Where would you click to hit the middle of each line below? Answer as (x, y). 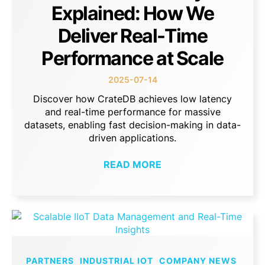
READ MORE (132, 164)
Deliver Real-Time (132, 36)
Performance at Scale (132, 59)
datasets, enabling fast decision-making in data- (132, 125)
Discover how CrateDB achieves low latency (132, 99)
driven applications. (132, 138)
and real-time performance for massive (132, 112)
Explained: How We (132, 14)
